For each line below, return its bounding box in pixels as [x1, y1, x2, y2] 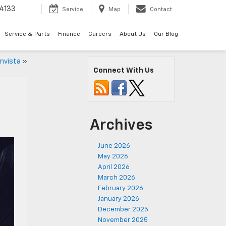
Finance [58, 31, 80, 38]
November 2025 [98, 217, 148, 223]
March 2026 [98, 175, 135, 181]
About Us [120, 31, 146, 38]
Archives [90, 118, 152, 133]
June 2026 [98, 143, 130, 149]
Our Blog [154, 31, 178, 38]
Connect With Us [93, 67, 154, 74]
